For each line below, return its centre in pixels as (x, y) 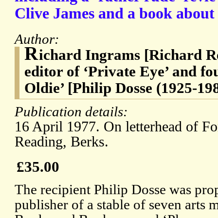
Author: (39, 39)
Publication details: (73, 112)
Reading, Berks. (62, 142)
